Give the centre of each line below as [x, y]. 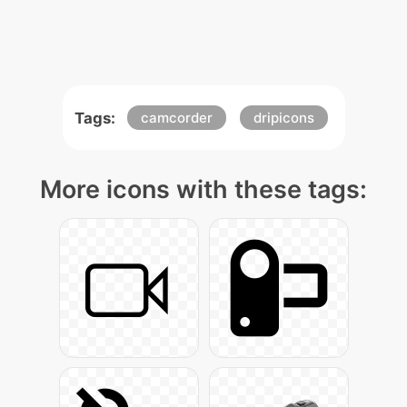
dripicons [283, 118]
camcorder [176, 118]
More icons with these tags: [203, 190]
